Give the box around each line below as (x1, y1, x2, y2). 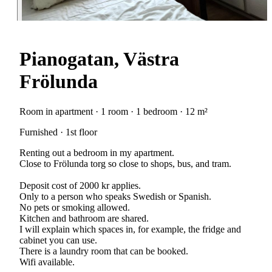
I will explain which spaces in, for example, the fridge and (19, 223, 241, 234)
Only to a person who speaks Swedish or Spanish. (19, 191, 211, 202)
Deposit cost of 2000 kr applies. (19, 180, 141, 191)
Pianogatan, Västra (19, 48, 179, 70)
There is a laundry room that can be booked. (19, 245, 188, 256)
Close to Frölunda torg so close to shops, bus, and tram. (19, 158, 231, 169)
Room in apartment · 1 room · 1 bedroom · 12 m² (19, 106, 208, 117)
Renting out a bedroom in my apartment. (19, 147, 174, 158)
